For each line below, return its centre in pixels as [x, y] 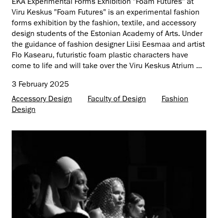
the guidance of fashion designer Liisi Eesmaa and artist [108, 44]
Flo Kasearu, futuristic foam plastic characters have [100, 55]
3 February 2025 [40, 84]
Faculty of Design [117, 99]
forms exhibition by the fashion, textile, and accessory [104, 23]
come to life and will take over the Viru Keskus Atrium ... [107, 65]
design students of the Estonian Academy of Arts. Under [107, 33]
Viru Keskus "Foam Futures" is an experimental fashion [106, 12]
